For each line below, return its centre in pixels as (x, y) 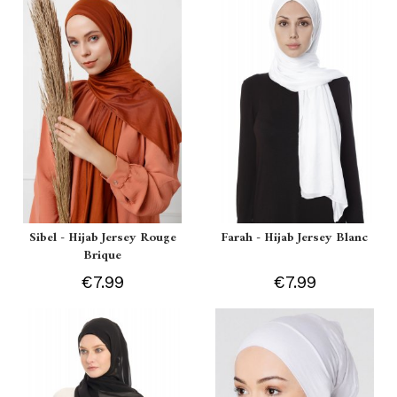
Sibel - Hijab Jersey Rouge (102, 237)
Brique (103, 255)
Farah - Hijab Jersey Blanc (295, 237)
